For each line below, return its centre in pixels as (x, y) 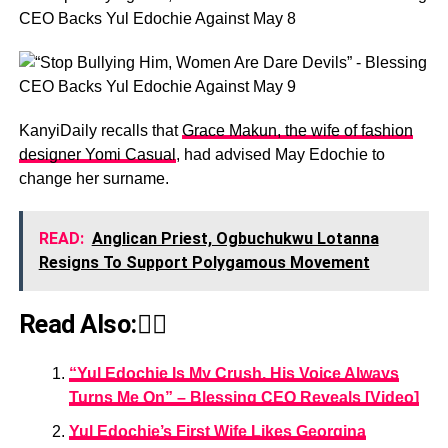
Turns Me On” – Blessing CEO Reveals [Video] (243, 397)
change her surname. (93, 178)
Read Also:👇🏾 (92, 324)
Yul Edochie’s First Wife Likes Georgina (217, 431)
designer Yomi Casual (97, 154)
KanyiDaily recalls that (100, 130)
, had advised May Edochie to (280, 154)
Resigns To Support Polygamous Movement (204, 262)
